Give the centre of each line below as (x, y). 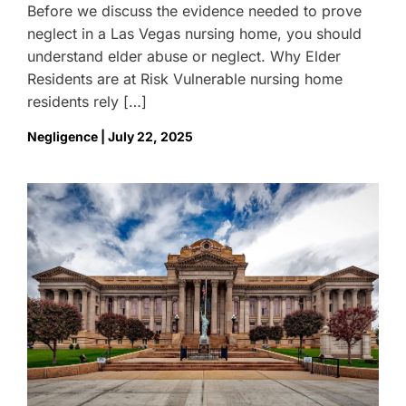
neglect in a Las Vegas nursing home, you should (194, 34)
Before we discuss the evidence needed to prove (194, 11)
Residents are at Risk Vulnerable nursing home (185, 79)
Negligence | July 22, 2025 (110, 136)
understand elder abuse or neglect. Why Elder (184, 56)
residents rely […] (87, 101)
